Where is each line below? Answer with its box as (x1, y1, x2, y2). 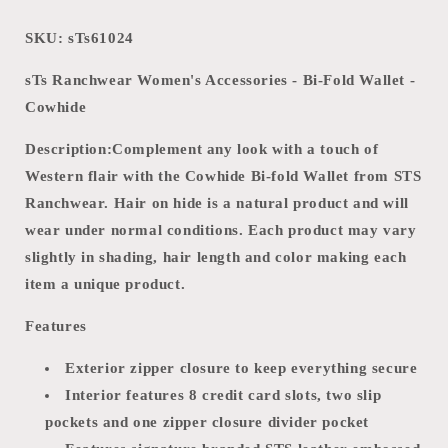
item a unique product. (25, 276, 186, 293)
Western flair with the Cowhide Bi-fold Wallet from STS (25, 168, 422, 185)
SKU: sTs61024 (25, 30, 134, 47)
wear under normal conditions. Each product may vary (25, 222, 417, 239)
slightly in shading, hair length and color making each (25, 249, 407, 266)
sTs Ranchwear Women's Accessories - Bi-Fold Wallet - (25, 72, 416, 89)
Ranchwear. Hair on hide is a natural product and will (25, 195, 409, 212)
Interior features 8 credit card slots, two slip (65, 387, 382, 404)
